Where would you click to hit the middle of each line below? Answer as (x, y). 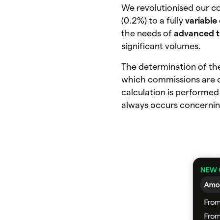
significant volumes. (161, 46)
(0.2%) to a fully (153, 20)
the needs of (148, 33)
